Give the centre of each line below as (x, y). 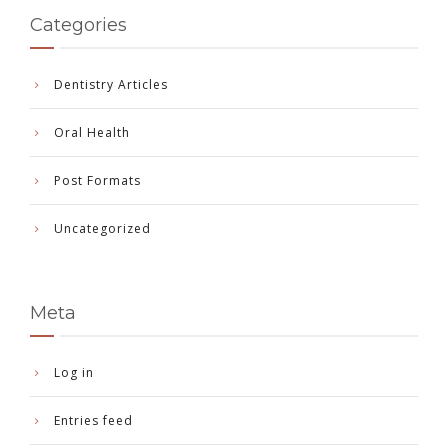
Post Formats (97, 181)
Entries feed (93, 421)
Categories (78, 25)
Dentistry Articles (111, 85)
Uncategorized (102, 229)
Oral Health (92, 133)
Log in (74, 373)
